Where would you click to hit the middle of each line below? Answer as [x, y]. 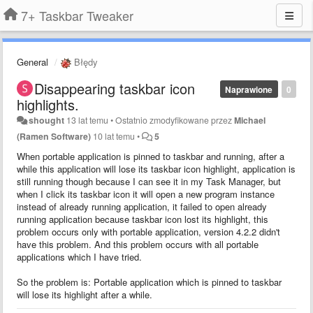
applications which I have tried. [79, 256]
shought [47, 120]
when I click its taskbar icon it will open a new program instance [146, 194]
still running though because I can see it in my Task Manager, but [149, 181]
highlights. [48, 104]
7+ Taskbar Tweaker [77, 15]
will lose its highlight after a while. [85, 294]
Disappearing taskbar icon [115, 88]
